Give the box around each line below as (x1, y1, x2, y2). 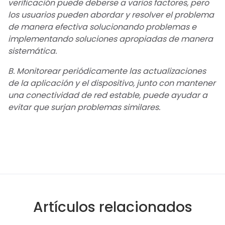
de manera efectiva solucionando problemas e (8, 21, 196, 33)
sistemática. (8, 45, 57, 57)
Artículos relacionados (33, 197, 192, 217)
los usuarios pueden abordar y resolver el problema (8, 9, 214, 21)
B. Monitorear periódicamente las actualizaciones (8, 65, 206, 77)
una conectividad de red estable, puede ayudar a (8, 89, 207, 101)
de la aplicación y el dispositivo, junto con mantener (8, 77, 215, 89)
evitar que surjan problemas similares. (8, 101, 160, 114)
